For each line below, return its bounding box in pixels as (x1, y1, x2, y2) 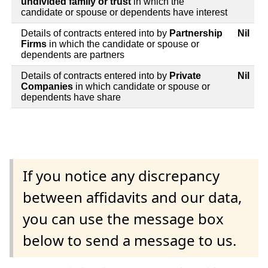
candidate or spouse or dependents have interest (21, 7, 227, 18)
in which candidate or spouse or (75, 81, 210, 92)
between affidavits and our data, (23, 187, 242, 208)
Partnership (169, 28, 223, 39)
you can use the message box (23, 209, 224, 229)
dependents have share (21, 92, 121, 103)
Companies (21, 81, 75, 92)
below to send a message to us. (23, 230, 236, 251)
